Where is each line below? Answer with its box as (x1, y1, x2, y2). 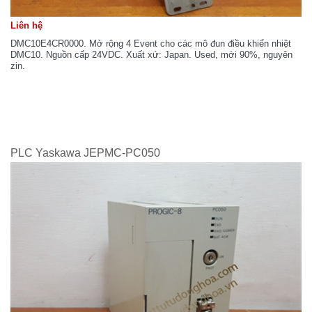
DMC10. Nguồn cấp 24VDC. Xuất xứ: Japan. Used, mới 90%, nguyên (10, 49, 292, 60)
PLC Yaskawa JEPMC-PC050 (10, 146, 160, 159)
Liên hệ (10, 19, 42, 31)
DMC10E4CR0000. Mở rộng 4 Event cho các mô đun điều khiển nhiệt (10, 38, 291, 49)
